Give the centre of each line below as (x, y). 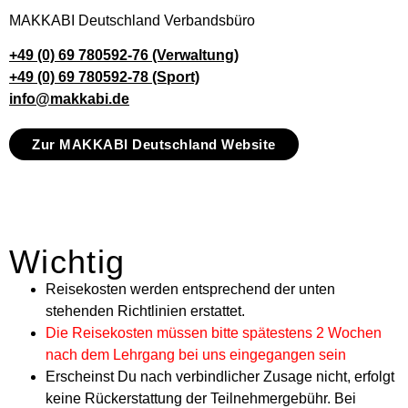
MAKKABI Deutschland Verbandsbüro (132, 20)
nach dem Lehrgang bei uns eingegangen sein (196, 355)
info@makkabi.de (69, 99)
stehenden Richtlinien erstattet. (145, 311)
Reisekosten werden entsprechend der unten (190, 290)
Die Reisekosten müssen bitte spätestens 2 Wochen (214, 333)
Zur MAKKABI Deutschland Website (154, 145)
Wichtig (67, 263)
